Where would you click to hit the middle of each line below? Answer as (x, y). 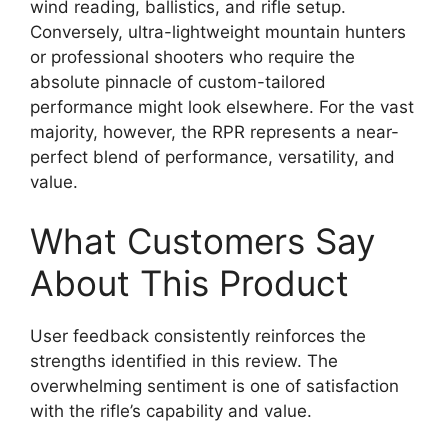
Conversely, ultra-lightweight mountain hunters (218, 31)
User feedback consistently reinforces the (198, 336)
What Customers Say (202, 241)
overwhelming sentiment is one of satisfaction (214, 386)
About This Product (189, 283)
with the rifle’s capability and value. (171, 411)
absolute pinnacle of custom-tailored (178, 81)
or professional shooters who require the (192, 56)
